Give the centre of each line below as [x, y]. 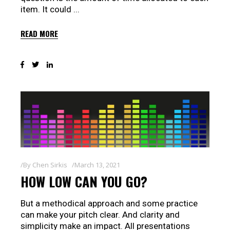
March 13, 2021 [97, 165]
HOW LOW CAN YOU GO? [84, 181]
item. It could [47, 9]
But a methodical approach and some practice [109, 203]
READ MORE [39, 34]
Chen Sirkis [50, 165]
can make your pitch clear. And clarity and [100, 214]
